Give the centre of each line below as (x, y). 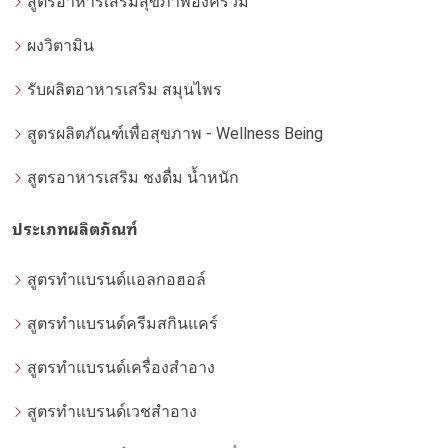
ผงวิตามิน (60, 46)
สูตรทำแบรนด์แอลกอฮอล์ (116, 280)
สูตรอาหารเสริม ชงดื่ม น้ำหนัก (133, 178)
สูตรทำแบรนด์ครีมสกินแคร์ (122, 324)
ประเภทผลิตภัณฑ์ (75, 228)
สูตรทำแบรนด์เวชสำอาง (112, 412)
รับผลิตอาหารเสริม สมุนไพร (124, 90)
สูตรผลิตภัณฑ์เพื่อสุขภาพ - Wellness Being (175, 134)
